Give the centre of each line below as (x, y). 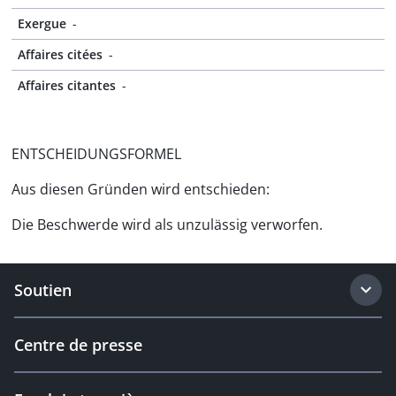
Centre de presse (78, 345)
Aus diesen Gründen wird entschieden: (141, 189)
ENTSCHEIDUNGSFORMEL (96, 154)
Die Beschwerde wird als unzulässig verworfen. (167, 225)
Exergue (42, 23)
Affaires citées (60, 54)
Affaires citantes (67, 85)
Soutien (43, 290)
